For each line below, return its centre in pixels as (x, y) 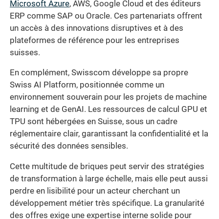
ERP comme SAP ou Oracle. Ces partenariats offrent (106, 16)
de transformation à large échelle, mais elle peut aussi (109, 178)
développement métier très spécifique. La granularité (107, 203)
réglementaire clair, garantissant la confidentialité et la (109, 134)
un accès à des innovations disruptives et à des (97, 28)
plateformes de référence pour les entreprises (95, 40)
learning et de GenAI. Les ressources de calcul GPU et (109, 109)
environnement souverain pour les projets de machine (108, 97)
